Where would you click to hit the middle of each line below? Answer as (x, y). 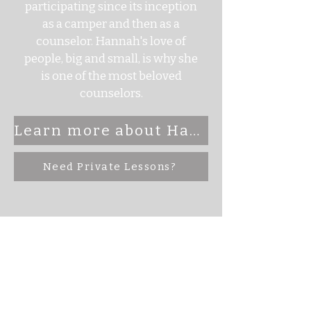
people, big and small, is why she (111, 59)
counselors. (111, 93)
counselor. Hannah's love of (111, 41)
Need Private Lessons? (110, 167)
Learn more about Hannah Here (194, 131)
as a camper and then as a (111, 24)
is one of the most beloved (111, 76)
